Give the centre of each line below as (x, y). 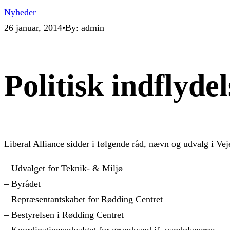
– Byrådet (22, 184)
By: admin (85, 28)
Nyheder (20, 12)
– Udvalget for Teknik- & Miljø (63, 168)
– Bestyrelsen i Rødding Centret (64, 214)
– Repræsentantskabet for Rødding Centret (83, 199)
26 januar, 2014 (33, 28)
